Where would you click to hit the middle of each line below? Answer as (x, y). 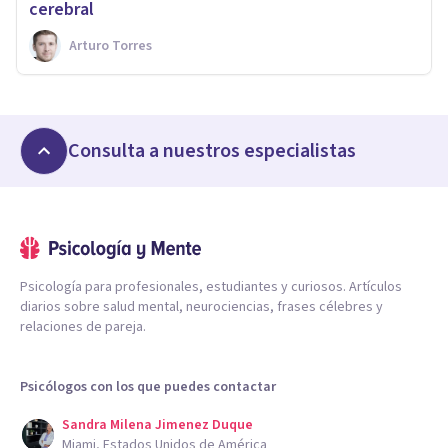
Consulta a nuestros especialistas (212, 150)
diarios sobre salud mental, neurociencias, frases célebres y (201, 306)
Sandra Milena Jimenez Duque (157, 424)
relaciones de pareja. (83, 326)
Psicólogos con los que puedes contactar (148, 386)
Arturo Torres (110, 45)
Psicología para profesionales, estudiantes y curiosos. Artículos (211, 286)
